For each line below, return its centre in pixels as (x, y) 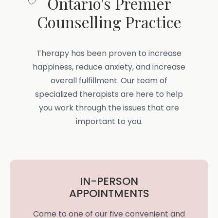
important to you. (109, 121)
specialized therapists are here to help (109, 94)
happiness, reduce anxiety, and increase (109, 67)
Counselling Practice (109, 22)
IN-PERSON (109, 181)
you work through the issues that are (109, 108)
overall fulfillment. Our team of (109, 81)
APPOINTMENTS (109, 193)
